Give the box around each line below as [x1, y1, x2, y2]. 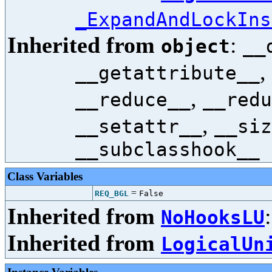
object [161, 35, 230, 57]
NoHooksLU [161, 206, 265, 228]
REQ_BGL [95, 189, 129, 198]
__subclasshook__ [75, 138, 260, 160]
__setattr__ [75, 115, 202, 137]
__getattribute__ [75, 62, 260, 84]
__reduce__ [75, 89, 191, 110]
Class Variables [7, 170, 83, 183]
